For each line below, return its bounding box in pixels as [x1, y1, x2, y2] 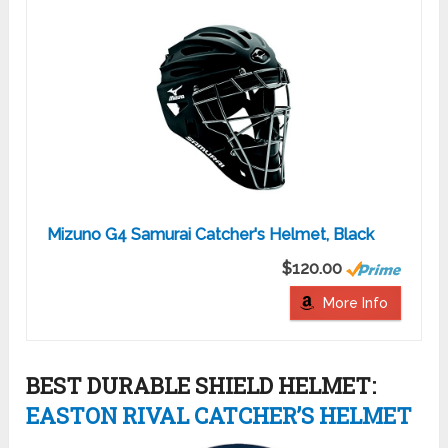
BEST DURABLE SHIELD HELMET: [26, 371, 377, 401]
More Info [322, 295, 388, 312]
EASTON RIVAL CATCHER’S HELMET [26, 401, 413, 431]
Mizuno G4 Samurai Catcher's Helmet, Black [47, 225, 375, 245]
